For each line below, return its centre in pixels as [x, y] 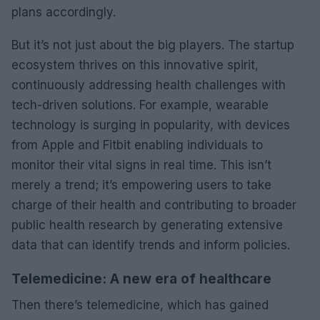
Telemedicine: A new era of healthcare [141, 279]
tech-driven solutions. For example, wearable [140, 105]
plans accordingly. [64, 12]
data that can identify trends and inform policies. [151, 245]
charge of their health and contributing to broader [154, 205]
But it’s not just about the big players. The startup [153, 45]
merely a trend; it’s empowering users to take [141, 185]
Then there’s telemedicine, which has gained [140, 305]
